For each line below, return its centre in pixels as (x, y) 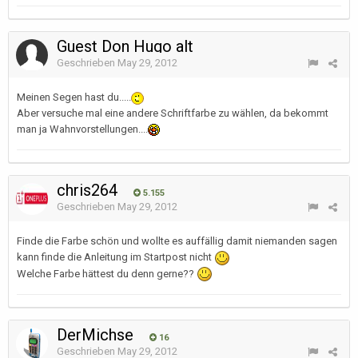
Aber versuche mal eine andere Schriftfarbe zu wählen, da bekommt (173, 113)
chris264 (89, 190)
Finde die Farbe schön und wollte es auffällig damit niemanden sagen (177, 241)
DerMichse (97, 335)
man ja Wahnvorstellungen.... (82, 129)
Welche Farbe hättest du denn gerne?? (107, 273)
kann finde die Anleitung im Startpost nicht (115, 257)
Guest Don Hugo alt (127, 46)
